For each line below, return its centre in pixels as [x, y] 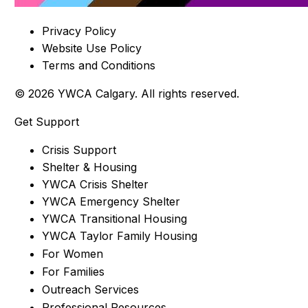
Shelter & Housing [89, 167]
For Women [72, 253]
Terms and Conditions [98, 65]
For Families [73, 271]
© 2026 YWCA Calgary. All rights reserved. [126, 93]
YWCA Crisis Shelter [95, 184]
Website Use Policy [91, 48]
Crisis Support [79, 150]
